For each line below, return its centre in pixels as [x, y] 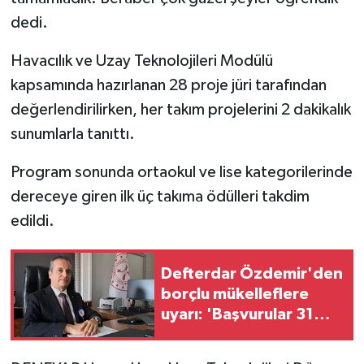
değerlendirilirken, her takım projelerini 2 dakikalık [180, 109]
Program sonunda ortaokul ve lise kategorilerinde [181, 172]
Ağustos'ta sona [225, 335]
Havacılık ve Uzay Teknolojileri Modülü [141, 61]
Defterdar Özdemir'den [252, 274]
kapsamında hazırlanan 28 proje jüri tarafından [168, 85]
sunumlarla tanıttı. [72, 134]
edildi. [32, 221]
